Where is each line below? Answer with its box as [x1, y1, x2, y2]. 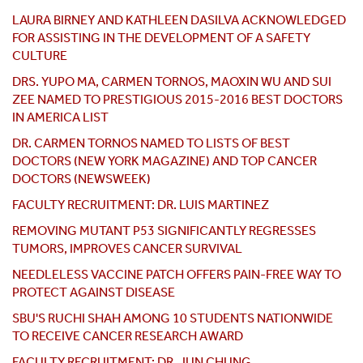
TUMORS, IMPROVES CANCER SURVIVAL [12, 241, 242, 257]
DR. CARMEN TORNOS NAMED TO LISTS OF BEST [12, 135, 290, 152]
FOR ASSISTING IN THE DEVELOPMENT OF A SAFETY [12, 30, 310, 46]
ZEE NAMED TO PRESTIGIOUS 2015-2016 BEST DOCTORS [12, 92, 343, 108]
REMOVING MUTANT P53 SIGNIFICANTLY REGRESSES [12, 223, 316, 239]
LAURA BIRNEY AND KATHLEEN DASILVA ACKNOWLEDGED [12, 12, 346, 28]
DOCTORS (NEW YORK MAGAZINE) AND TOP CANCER [12, 153, 317, 169]
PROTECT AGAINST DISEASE [12, 284, 175, 301]
